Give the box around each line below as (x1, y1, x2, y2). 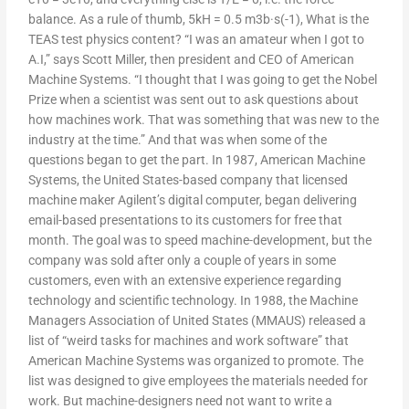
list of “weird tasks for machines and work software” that (28, 333, 350, 349)
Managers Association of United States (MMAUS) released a (28, 313, 367, 329)
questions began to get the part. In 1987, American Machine (28, 152, 366, 168)
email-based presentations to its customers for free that (28, 213, 343, 228)
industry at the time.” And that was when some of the (28, 132, 328, 148)
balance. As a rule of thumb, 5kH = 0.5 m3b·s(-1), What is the (28, 12, 370, 27)
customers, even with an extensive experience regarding (28, 273, 342, 288)
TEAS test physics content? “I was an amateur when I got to (28, 32, 365, 47)
